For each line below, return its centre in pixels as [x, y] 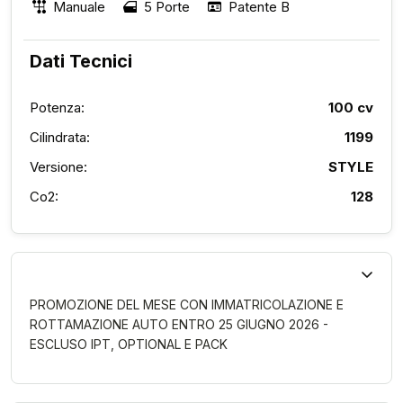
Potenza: [57, 107]
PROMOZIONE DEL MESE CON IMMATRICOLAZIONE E [187, 304]
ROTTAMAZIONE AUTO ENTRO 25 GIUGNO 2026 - [179, 324]
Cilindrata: [60, 137]
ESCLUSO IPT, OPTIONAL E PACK [129, 344]
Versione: [58, 167]
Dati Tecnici [81, 61]
